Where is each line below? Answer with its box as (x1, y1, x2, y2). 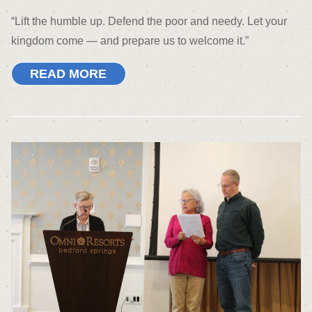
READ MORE (30, 66, 107, 81)
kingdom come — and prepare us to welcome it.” (11, 34, 249, 47)
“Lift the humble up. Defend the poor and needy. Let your (11, 15, 287, 27)
